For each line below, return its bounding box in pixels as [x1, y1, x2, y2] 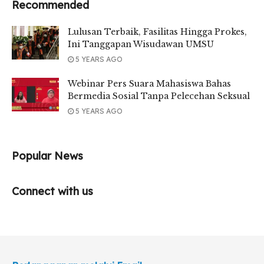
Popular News [12, 148, 83, 163]
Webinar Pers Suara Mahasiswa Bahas [68, 78, 231, 89]
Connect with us [12, 184, 93, 198]
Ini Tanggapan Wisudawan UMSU [68, 38, 214, 49]
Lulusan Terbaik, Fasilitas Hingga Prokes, [68, 26, 247, 37]
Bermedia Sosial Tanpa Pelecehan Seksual [68, 90, 250, 101]
